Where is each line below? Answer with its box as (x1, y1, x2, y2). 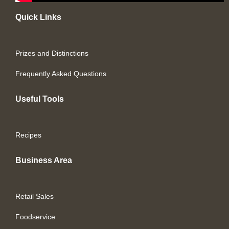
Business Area (15, 155, 72, 165)
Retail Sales (15, 192, 54, 200)
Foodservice (15, 212, 55, 221)
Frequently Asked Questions (15, 69, 106, 78)
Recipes (15, 130, 41, 139)
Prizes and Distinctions (15, 49, 88, 57)
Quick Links (15, 12, 61, 21)
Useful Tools (15, 94, 64, 103)
